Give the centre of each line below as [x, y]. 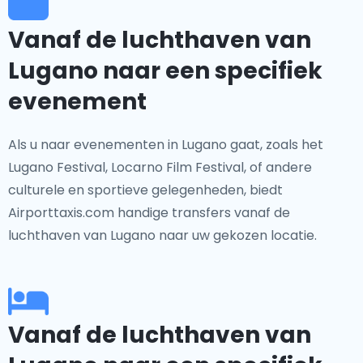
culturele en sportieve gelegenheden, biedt [145, 190]
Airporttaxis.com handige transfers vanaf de [149, 213]
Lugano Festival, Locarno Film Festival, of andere [160, 167]
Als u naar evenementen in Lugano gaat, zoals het [166, 145]
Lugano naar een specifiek [165, 71]
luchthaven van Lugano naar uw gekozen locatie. [162, 235]
